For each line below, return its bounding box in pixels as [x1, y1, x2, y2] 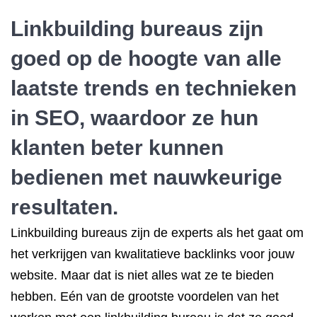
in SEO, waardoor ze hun [11, 106, 258, 129]
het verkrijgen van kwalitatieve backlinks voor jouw [11, 247, 294, 261]
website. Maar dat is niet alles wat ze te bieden [11, 268, 274, 282]
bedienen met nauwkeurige [11, 166, 282, 189]
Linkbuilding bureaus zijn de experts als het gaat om [11, 226, 304, 240]
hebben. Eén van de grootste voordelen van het [11, 289, 279, 304]
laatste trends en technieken [11, 76, 296, 100]
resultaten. [11, 195, 118, 219]
